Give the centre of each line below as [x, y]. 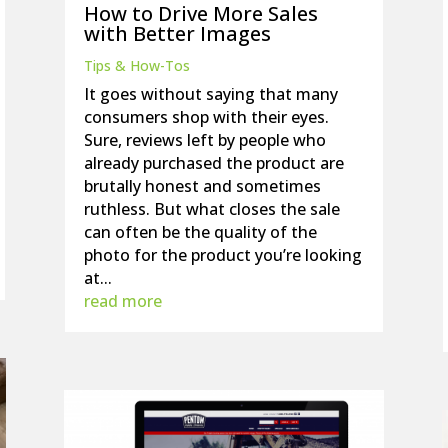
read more [122, 301]
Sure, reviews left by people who [204, 140]
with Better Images [177, 34]
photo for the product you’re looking [222, 255]
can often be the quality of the [200, 232]
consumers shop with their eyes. [206, 117]
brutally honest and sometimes [202, 186]
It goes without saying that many [210, 94]
